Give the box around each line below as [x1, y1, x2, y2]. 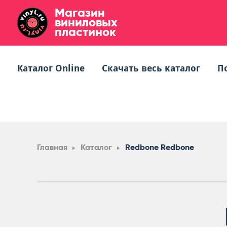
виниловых [55, 15, 118, 29]
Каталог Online [17, 63, 85, 73]
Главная [37, 142, 67, 152]
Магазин [55, 5, 105, 20]
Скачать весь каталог [102, 63, 200, 73]
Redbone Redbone [125, 142, 194, 152]
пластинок [55, 24, 116, 39]
